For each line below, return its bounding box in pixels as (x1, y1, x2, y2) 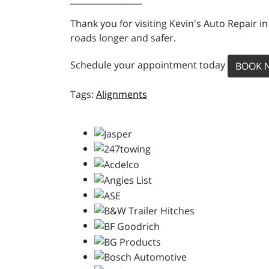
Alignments (96, 88, 147, 101)
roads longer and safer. (70, 31, 176, 44)
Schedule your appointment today (70, 58, 228, 72)
